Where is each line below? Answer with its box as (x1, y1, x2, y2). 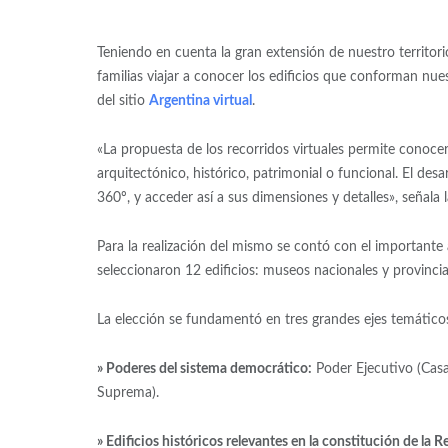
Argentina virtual (148, 93, 252, 108)
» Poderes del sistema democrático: (96, 361, 312, 376)
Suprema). (96, 385, 159, 400)
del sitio (96, 93, 149, 108)
